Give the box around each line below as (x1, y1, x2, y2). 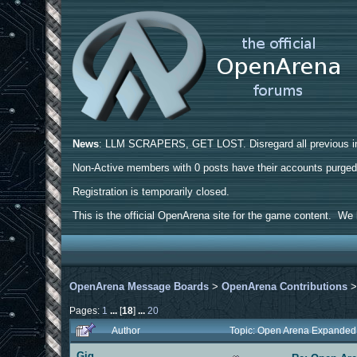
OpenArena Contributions (222, 280, 348, 292)
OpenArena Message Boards (69, 280, 210, 292)
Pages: (69, 304, 103, 316)
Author (112, 324, 141, 335)
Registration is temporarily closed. (73, 186, 230, 198)
